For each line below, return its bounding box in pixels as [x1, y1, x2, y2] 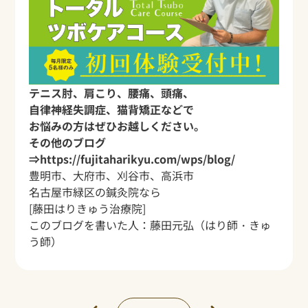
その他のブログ [29, 134, 107, 151]
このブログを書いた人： [29, 217, 151, 234]
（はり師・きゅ [194, 217, 272, 234]
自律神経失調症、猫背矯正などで [29, 101, 195, 118]
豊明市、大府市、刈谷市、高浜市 [29, 167, 195, 184]
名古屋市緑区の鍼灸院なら [29, 184, 162, 201]
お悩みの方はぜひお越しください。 [29, 118, 206, 135]
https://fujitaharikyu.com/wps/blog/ [40, 151, 236, 168]
